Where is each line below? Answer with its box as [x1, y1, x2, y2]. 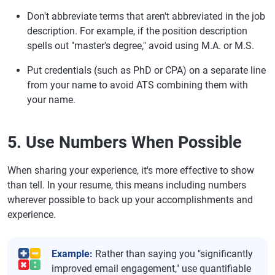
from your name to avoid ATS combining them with [27, 79, 248, 91]
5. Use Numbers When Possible [7, 133, 242, 152]
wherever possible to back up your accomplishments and [7, 194, 253, 206]
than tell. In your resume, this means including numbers [7, 179, 246, 191]
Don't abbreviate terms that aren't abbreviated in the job [27, 10, 265, 22]
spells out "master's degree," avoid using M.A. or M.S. [27, 40, 254, 52]
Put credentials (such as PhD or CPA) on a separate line [27, 64, 266, 76]
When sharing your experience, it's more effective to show [7, 165, 254, 176]
